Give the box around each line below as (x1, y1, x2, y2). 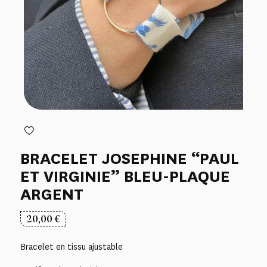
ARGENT (20, 183, 83, 205)
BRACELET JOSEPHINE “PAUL (20, 147, 239, 169)
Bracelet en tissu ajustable (20, 241, 123, 253)
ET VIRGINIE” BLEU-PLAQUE (20, 165, 230, 187)
